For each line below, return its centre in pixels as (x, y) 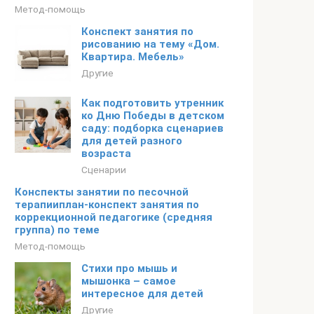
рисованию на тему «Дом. (150, 44)
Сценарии (104, 170)
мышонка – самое (129, 281)
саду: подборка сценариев (152, 128)
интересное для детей (142, 294)
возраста (106, 153)
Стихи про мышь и (129, 268)
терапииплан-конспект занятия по (107, 205)
